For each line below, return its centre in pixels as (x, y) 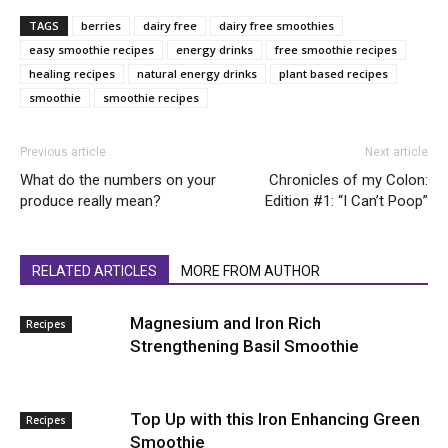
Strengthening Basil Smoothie (244, 346)
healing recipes (72, 73)
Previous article (63, 152)
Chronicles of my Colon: (348, 180)
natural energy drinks (197, 73)
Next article (396, 152)
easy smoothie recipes (91, 49)
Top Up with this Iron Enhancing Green (275, 419)
